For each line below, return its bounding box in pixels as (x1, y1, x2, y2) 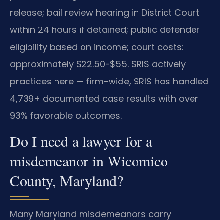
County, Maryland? (10, 170, 123, 191)
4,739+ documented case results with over (10, 92, 198, 105)
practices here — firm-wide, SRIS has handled (10, 75, 209, 87)
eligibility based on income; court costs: (10, 40, 184, 53)
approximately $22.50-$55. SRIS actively (10, 57, 186, 70)
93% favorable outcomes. (10, 109, 122, 122)
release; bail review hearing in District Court (10, 6, 199, 19)
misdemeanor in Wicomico (10, 151, 168, 171)
